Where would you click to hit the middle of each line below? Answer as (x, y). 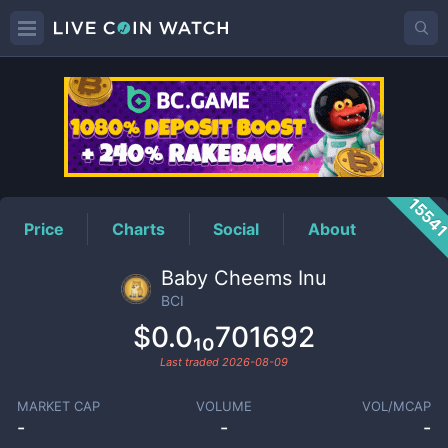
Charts (139, 228)
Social (236, 228)
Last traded (191, 362)
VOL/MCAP (397, 406)
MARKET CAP (58, 406)
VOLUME (223, 406)
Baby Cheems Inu (244, 278)
